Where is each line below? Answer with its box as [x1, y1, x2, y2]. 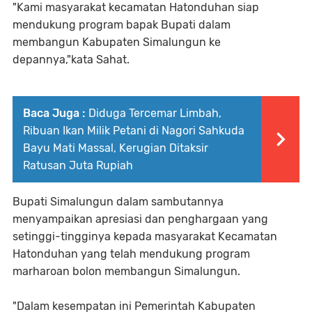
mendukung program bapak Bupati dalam [13, 18, 231, 32]
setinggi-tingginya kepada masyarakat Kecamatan [13, 230, 277, 244]
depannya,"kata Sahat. [13, 53, 130, 67]
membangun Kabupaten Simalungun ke [13, 36, 221, 49]
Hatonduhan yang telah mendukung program [13, 247, 250, 261]
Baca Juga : [23, 107, 85, 120]
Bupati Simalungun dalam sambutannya [13, 195, 224, 209]
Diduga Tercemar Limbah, [88, 107, 221, 120]
